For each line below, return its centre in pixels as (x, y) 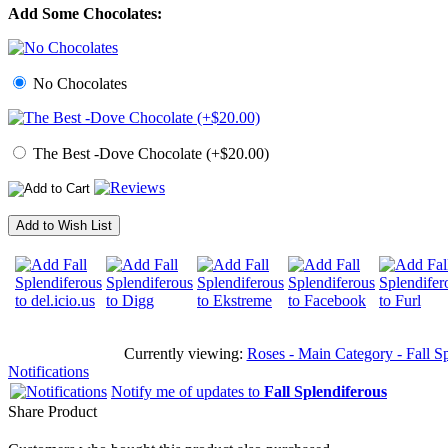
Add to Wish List (64, 226)
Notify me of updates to (187, 392)
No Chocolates (78, 84)
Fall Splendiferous (325, 392)
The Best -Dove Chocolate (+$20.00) (149, 154)
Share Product (52, 412)
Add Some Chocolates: (85, 14)
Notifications (48, 372)
